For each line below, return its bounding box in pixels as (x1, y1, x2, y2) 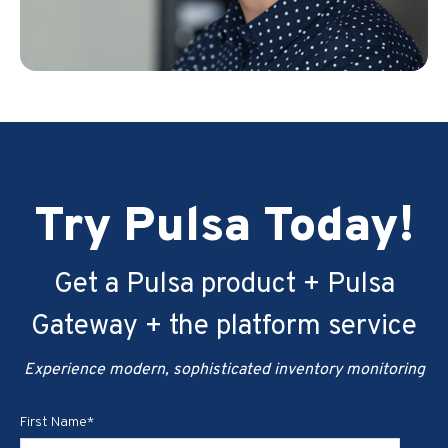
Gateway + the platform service (31, 308, 417, 345)
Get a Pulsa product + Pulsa (53, 266, 395, 303)
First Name (20, 413, 87, 431)
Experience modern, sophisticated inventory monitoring (23, 359, 425, 380)
